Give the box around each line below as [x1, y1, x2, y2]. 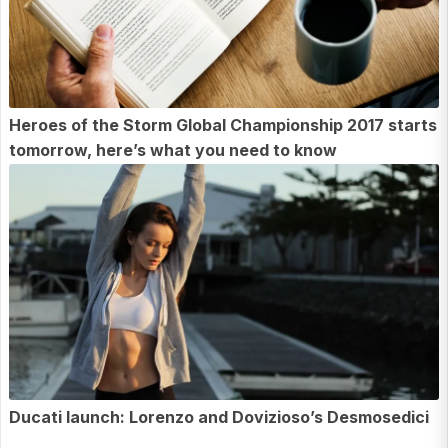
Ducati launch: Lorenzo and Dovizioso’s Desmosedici [9, 406, 429, 427]
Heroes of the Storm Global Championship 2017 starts [9, 115, 437, 136]
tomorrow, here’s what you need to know [9, 140, 337, 161]
